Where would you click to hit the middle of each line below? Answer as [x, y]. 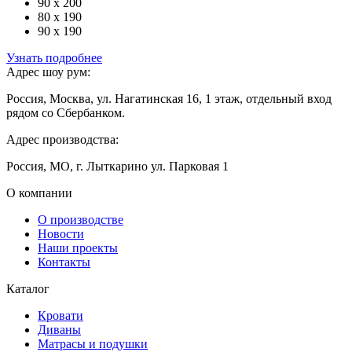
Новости [61, 233]
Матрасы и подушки [93, 343]
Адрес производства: [62, 139]
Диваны [59, 329]
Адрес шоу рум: [48, 71]
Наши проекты [78, 247]
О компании [39, 192]
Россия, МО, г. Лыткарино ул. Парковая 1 [117, 166]
